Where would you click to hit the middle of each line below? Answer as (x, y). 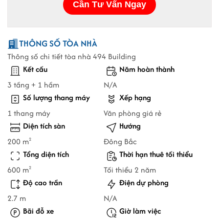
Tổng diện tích (46, 154)
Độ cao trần (43, 183)
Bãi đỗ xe (38, 211)
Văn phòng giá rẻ (132, 113)
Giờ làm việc (140, 211)
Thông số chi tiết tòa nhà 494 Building (72, 57)
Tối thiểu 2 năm (130, 170)
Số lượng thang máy (56, 98)
